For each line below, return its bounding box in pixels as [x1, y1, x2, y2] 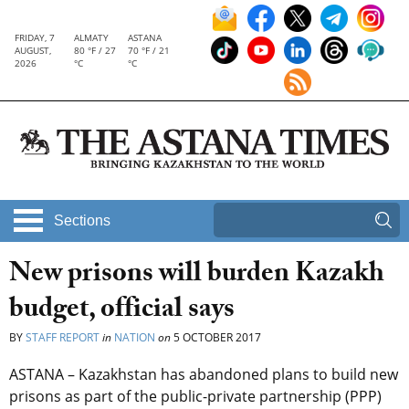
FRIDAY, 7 [15, 31, 55, 44]
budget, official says [9, 288, 235, 336]
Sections [54, 213, 110, 229]
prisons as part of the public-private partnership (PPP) [9, 386, 382, 407]
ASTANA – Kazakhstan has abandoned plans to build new [9, 364, 398, 385]
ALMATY [74, 31, 110, 44]
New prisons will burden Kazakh [9, 253, 384, 300]
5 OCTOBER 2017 [171, 330, 261, 346]
